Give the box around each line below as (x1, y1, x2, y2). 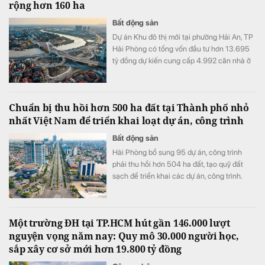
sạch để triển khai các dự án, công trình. (112, 172, 243, 180)
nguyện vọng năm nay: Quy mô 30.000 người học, (9, 230, 239, 243)
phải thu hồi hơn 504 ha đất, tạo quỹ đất (112, 160, 243, 169)
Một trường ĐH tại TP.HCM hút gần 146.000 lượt (9, 216, 230, 230)
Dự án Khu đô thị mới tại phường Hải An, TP (112, 33, 253, 41)
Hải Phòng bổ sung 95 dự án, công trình (112, 148, 242, 157)
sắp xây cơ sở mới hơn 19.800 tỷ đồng (9, 243, 182, 256)
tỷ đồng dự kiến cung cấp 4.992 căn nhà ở (112, 56, 251, 65)
